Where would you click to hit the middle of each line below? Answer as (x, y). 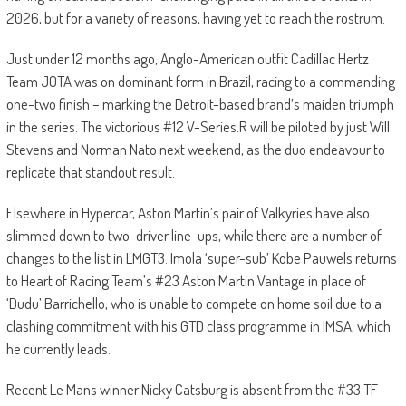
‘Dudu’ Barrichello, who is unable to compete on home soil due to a (193, 303)
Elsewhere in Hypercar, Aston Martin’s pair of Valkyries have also (188, 213)
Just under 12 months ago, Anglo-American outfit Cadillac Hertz (187, 58)
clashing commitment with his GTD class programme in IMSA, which (198, 326)
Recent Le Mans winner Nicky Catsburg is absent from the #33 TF (192, 389)
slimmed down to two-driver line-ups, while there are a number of (193, 235)
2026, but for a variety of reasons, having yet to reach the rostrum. (195, 18)
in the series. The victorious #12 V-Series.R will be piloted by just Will (198, 126)
